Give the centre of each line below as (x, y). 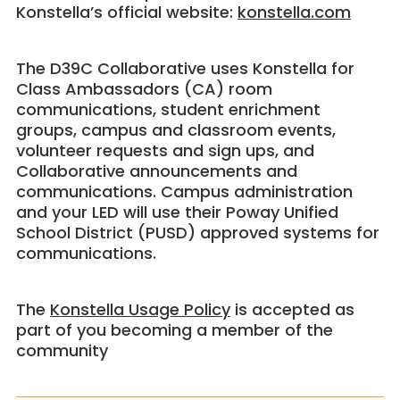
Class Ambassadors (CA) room (144, 89)
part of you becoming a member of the (174, 330)
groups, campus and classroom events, (175, 130)
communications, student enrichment (168, 110)
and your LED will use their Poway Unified (177, 212)
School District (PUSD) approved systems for (197, 233)
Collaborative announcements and (156, 171)
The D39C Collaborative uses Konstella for (185, 69)
